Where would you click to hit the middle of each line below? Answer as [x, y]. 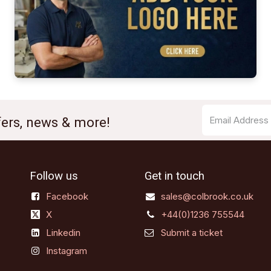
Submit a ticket [192, 233]
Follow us [54, 176]
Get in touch [175, 176]
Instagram [67, 251]
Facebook [67, 197]
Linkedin [64, 233]
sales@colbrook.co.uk [207, 197]
